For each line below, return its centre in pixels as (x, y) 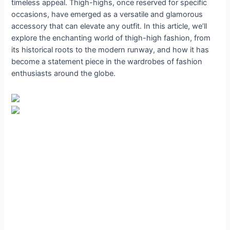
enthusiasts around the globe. (64, 74)
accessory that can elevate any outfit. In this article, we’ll (109, 26)
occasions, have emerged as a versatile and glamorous (107, 15)
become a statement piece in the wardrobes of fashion (107, 62)
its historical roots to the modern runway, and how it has (110, 50)
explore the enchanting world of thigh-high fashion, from (111, 38)
